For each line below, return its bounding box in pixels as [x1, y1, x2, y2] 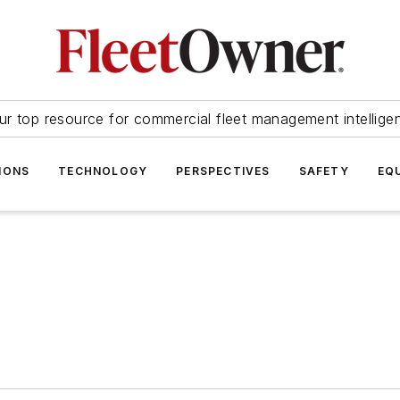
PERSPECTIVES [176, 164, 271, 178]
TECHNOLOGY [58, 164, 148, 178]
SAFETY [298, 164, 349, 178]
